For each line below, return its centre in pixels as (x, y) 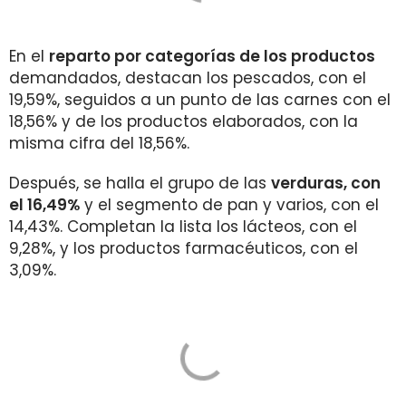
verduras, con (326, 183)
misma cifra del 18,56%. (99, 143)
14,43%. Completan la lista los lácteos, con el (183, 227)
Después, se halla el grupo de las (140, 183)
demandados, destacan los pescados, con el (188, 78)
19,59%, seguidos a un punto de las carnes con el (200, 100)
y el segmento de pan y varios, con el (229, 205)
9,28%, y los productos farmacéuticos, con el (184, 248)
